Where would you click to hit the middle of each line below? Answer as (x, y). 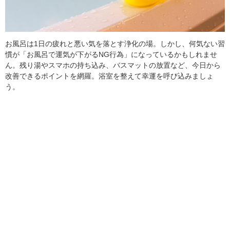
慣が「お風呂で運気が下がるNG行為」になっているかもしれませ (111, 55)
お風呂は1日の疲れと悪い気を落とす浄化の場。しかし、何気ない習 (115, 44)
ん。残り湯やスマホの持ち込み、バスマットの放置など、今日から (113, 65)
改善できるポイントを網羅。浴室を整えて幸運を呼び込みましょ (109, 76)
